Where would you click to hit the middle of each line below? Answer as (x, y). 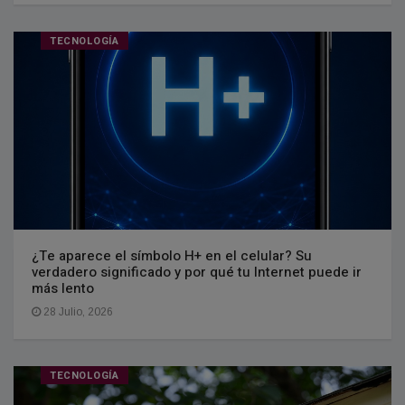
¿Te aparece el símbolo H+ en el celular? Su (172, 256)
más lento (63, 288)
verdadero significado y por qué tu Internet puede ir (197, 272)
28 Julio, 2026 (77, 312)
